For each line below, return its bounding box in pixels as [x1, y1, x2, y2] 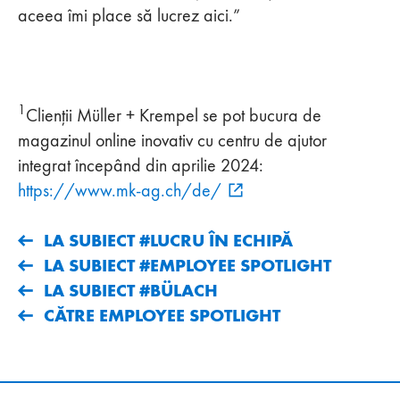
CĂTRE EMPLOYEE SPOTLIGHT [44, 303, 280, 327]
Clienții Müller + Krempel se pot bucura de [26, 104, 321, 126]
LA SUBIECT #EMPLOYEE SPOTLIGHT [44, 253, 331, 277]
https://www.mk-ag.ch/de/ [18, 179, 221, 201]
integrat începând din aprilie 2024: [18, 154, 263, 176]
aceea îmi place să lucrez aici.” [18, 4, 240, 26]
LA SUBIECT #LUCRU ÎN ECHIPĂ [44, 228, 293, 252]
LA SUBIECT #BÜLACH [44, 278, 218, 302]
